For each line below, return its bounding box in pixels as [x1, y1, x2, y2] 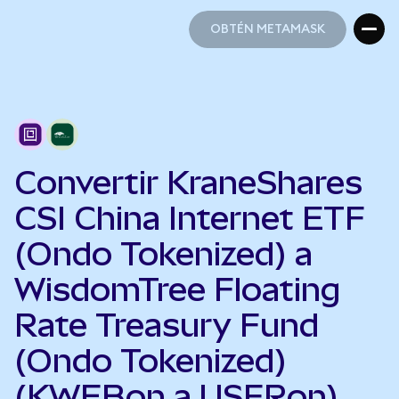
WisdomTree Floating [14, 271, 340, 308]
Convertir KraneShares [14, 164, 362, 201]
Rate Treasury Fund [14, 306, 319, 344]
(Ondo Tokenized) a [14, 235, 313, 273]
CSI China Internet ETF [14, 199, 365, 237]
